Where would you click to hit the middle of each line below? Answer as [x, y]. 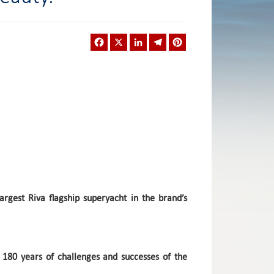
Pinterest [204, 38]
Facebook [126, 38]
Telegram [185, 38]
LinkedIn [163, 38]
